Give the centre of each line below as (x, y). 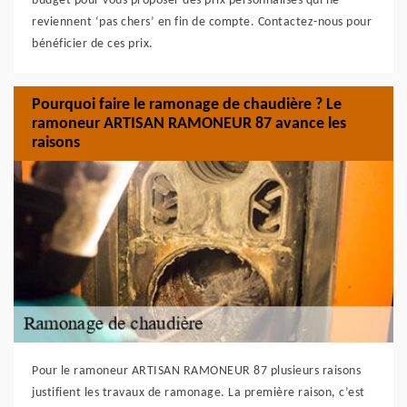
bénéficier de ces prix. (93, 44)
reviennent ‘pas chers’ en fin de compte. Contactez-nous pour (202, 22)
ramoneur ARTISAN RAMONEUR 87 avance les (189, 124)
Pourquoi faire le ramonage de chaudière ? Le (187, 104)
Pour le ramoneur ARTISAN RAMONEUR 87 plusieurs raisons (196, 371)
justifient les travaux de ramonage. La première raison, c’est (199, 393)
